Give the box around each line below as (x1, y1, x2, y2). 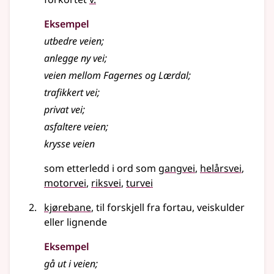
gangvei (158, 161, 195, 176)
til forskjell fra (96, 201, 160, 215)
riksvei (91, 176, 121, 190)
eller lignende (44, 215, 107, 229)
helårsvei (200, 161, 242, 176)
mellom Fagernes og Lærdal (66, 68, 188, 83)
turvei (126, 176, 153, 190)
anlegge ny (44, 51, 93, 65)
